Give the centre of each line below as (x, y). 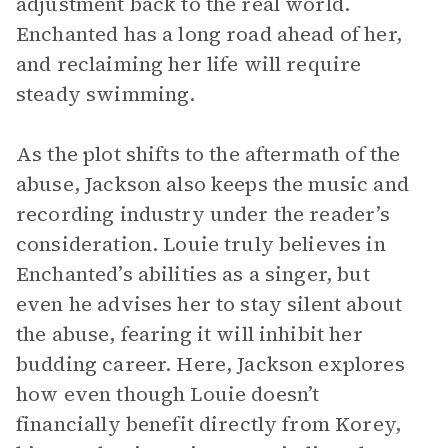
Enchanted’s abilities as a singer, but (193, 274)
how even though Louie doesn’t (168, 394)
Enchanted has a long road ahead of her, (209, 34)
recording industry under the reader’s (203, 214)
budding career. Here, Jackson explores (210, 364)
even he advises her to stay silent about (209, 304)
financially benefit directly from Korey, (208, 424)
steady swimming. (106, 94)
